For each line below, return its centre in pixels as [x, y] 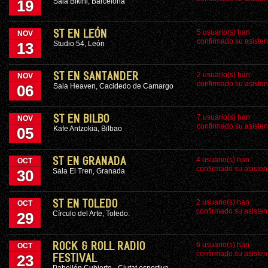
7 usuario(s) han [223, 117]
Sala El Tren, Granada [89, 171]
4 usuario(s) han [223, 160]
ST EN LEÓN [80, 34]
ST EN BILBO [81, 119]
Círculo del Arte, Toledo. [91, 214]
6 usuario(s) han [223, 245]
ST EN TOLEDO [85, 204]
